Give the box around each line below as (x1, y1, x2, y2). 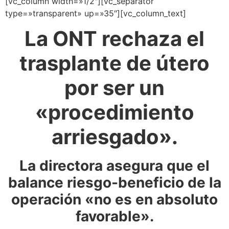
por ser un (64, 75, 165, 101)
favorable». (75, 208, 154, 225)
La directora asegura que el (19, 157, 210, 175)
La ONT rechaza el (25, 26, 204, 52)
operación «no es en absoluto (11, 191, 218, 209)
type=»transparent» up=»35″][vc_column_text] (5, 8, 186, 18)
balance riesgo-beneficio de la (8, 174, 221, 192)
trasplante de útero (19, 51, 210, 76)
